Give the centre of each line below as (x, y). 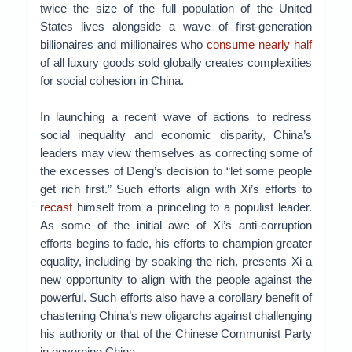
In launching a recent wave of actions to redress (176, 117)
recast (56, 207)
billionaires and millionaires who (123, 44)
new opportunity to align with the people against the (176, 279)
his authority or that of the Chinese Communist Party (176, 334)
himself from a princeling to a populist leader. (192, 207)
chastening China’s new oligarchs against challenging (176, 315)
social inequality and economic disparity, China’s (176, 135)
